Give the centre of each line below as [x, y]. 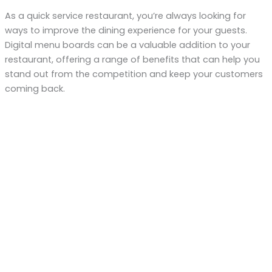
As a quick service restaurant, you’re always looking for [125, 16]
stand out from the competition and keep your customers [134, 74]
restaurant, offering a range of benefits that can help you [132, 59]
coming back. [35, 89]
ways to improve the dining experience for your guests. [126, 30]
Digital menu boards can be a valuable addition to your [127, 45]
